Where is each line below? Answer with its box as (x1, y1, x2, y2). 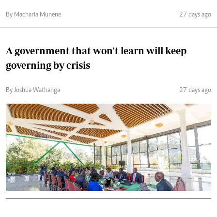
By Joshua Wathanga (6, 87, 60, 94)
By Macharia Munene (6, 11, 61, 18)
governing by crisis (6, 59, 90, 71)
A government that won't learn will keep (6, 45, 186, 56)
